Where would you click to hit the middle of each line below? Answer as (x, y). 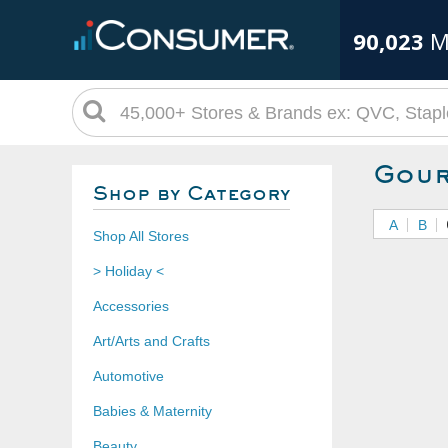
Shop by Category (191, 195)
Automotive (128, 376)
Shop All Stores (140, 236)
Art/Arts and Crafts (151, 341)
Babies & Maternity (152, 411)
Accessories (130, 306)
